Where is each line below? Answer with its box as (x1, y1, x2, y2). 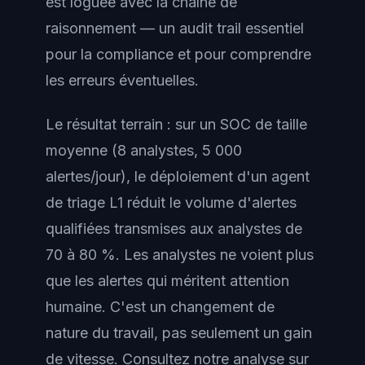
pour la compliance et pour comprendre (46, 45, 311, 63)
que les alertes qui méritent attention (46, 272, 289, 289)
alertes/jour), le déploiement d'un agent (46, 168, 310, 185)
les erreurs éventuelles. (46, 71, 199, 89)
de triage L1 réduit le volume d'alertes (46, 194, 297, 211)
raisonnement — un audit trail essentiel (46, 19, 304, 37)
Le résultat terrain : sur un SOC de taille (46, 116, 307, 133)
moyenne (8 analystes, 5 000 (46, 142, 242, 159)
